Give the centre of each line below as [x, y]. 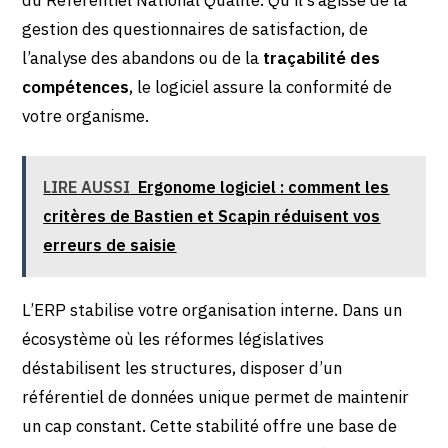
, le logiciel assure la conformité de [261, 86]
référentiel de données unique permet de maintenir [216, 397]
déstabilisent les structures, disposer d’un [182, 368]
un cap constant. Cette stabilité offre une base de [210, 426]
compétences [76, 86]
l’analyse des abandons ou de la [143, 57]
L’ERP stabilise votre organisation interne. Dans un [212, 310]
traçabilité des [322, 57]
